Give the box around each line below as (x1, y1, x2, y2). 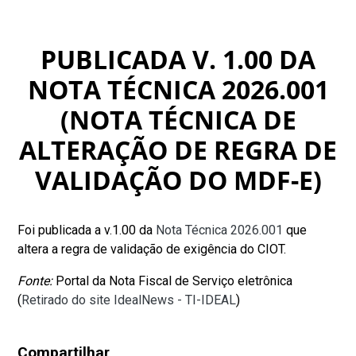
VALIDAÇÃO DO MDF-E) (34, 162, 322, 197)
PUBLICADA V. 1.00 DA (41, 41, 315, 76)
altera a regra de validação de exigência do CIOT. (17, 241, 287, 257)
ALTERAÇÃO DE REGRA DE (19, 132, 337, 167)
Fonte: (17, 273, 53, 288)
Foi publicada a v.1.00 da (17, 222, 153, 238)
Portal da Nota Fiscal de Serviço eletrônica (52, 273, 293, 288)
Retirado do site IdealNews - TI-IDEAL (21, 292, 237, 308)
